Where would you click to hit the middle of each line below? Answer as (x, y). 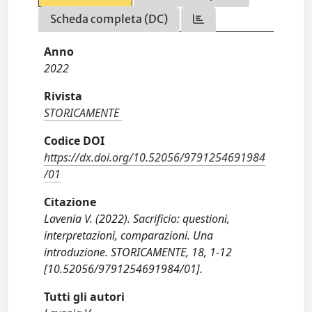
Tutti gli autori (85, 297)
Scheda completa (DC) (109, 19)
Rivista (63, 96)
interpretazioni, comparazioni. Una (129, 235)
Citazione (70, 202)
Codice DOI (75, 141)
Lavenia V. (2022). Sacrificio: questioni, (137, 219)
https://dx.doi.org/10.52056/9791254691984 (155, 157)
